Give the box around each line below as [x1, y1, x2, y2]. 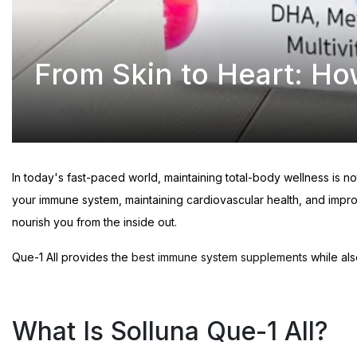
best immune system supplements [131, 249, 308, 264]
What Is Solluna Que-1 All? [12, 315, 328, 347]
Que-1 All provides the [12, 249, 131, 264]
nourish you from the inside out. [12, 214, 177, 229]
